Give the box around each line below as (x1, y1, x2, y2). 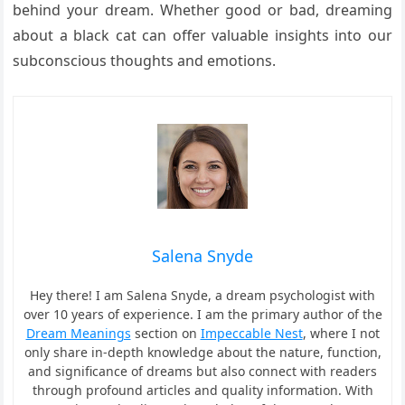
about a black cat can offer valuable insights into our (13, 25, 392, 46)
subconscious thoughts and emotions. (13, 51, 277, 71)
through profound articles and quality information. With (32, 381, 373, 399)
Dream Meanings (25, 324, 131, 342)
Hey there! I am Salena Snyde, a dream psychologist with (30, 286, 375, 304)
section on (130, 324, 201, 342)
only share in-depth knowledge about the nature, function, (24, 343, 381, 361)
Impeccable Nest (200, 324, 303, 342)
